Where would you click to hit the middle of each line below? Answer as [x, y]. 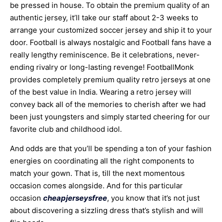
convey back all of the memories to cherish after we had [108, 104]
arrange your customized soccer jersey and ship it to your [111, 30]
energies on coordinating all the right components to [102, 161]
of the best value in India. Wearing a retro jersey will [101, 92]
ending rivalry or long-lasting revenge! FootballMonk [102, 67]
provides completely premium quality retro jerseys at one [110, 79]
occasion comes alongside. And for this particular [96, 186]
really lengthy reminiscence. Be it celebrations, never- [105, 55]
